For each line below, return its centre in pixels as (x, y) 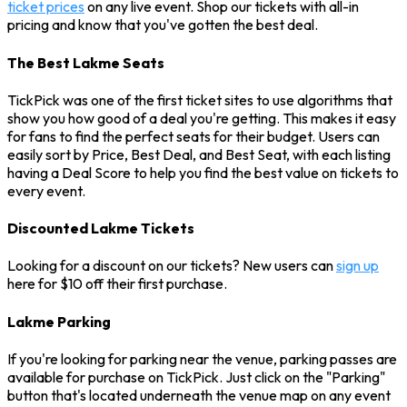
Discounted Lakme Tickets (101, 228)
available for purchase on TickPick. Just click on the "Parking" (196, 377)
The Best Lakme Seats (86, 62)
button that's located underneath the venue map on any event (199, 395)
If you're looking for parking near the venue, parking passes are (202, 358)
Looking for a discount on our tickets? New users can (172, 266)
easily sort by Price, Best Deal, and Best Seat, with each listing (199, 154)
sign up (357, 266)
